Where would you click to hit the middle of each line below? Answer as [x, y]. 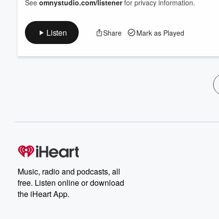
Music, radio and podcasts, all [69, 171]
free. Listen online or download [71, 183]
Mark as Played [160, 33]
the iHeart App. [44, 194]
